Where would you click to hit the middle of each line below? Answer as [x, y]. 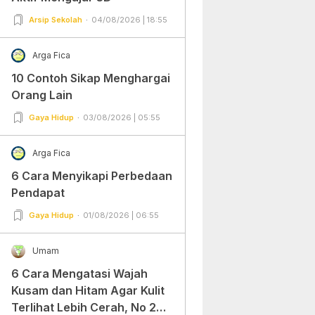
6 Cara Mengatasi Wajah [79, 273]
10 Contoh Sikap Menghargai [90, 78]
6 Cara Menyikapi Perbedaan [91, 175]
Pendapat [38, 192]
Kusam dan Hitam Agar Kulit [88, 290]
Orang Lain [41, 95]
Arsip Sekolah [55, 19]
